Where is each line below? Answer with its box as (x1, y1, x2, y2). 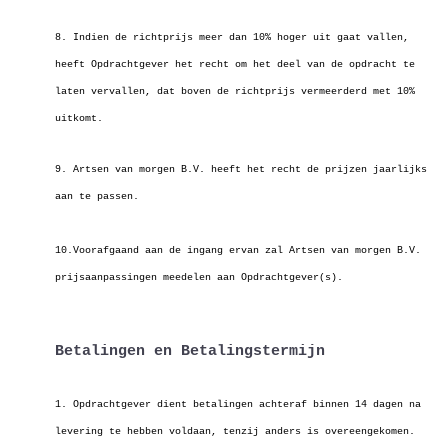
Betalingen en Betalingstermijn (55, 343, 325, 360)
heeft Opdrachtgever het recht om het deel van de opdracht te (55, 59, 415, 70)
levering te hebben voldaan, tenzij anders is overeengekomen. (55, 426, 415, 437)
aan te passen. (55, 191, 139, 202)
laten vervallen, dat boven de (55, 86, 235, 97)
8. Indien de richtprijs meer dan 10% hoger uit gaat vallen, (55, 32, 409, 43)
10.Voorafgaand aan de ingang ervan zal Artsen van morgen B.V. (55, 245, 421, 256)
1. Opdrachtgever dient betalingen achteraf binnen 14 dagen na (55, 399, 421, 410)
